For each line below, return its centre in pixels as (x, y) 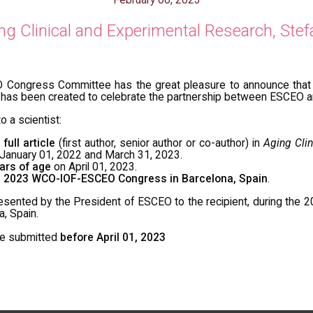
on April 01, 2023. (94, 166)
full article (29, 143)
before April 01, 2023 (113, 237)
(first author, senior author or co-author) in (159, 143)
